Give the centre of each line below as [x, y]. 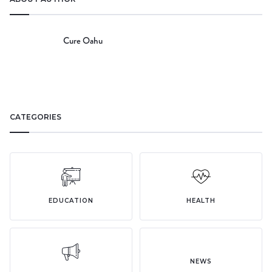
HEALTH [201, 201]
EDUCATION [71, 201]
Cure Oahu [83, 41]
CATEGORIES [36, 117]
